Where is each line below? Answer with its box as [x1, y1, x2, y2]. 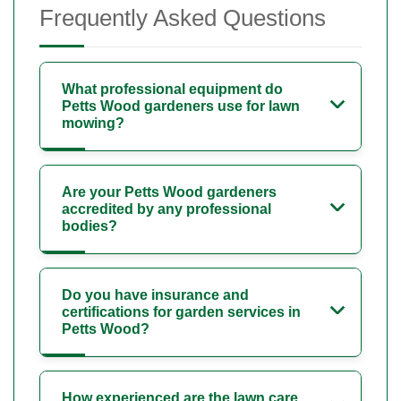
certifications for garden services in [62, 303, 301, 320]
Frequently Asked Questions [39, 4, 326, 31]
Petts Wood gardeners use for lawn [62, 98, 300, 114]
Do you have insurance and [62, 286, 249, 303]
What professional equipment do [62, 81, 283, 97]
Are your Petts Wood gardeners [62, 183, 277, 200]
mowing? [62, 115, 124, 131]
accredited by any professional [62, 200, 271, 217]
